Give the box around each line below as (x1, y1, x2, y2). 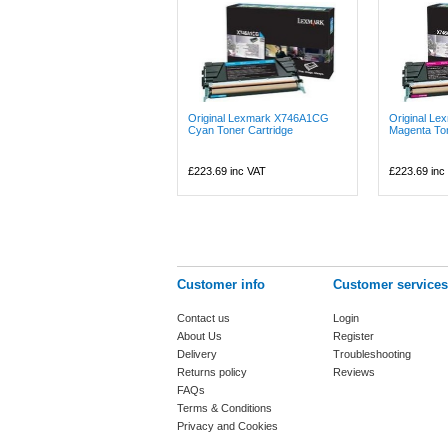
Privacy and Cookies (177, 420, 278, 432)
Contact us (177, 312, 230, 324)
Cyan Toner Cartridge (188, 124, 293, 136)
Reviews (333, 366, 375, 378)
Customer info (177, 277, 265, 292)
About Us (177, 330, 222, 342)
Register (333, 330, 374, 342)
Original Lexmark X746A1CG (188, 112, 329, 124)
